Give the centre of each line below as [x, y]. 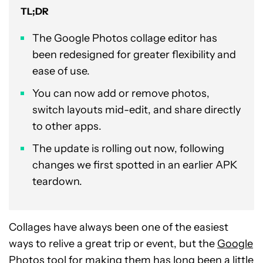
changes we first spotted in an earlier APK [135, 165]
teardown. [57, 181]
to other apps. [67, 126]
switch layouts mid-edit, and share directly [136, 110]
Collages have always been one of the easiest [119, 227]
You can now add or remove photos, [121, 93]
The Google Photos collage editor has [125, 38]
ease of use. [61, 71]
